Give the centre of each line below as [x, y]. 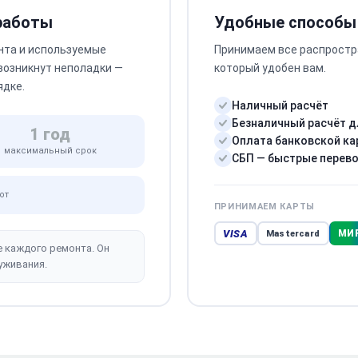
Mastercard [293, 233]
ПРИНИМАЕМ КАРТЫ [264, 207]
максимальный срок [50, 151]
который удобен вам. [270, 68]
